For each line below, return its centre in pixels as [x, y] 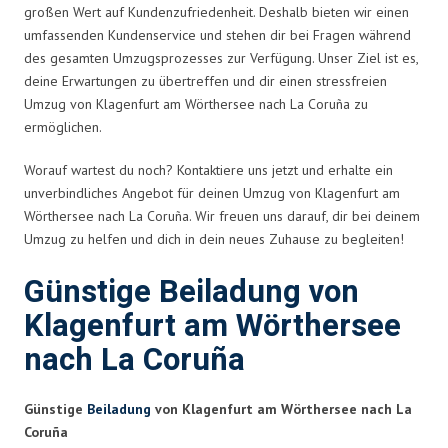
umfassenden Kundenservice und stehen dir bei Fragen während [217, 34]
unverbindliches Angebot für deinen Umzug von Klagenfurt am [212, 192]
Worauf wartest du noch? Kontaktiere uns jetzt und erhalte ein [208, 169]
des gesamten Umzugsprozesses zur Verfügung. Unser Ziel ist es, [221, 57]
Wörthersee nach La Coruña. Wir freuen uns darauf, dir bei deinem [222, 215]
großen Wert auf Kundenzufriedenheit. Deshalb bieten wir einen [216, 11]
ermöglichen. [63, 126]
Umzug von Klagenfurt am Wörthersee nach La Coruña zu [196, 103]
